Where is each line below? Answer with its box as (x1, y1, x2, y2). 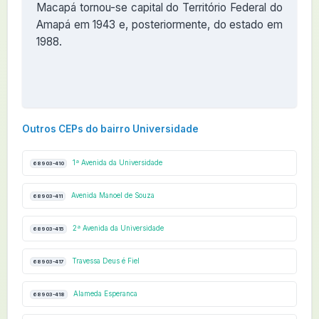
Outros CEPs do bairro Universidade (22, 123, 199, 135)
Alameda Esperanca (70, 290, 137, 298)
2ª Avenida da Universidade (70, 224, 164, 232)
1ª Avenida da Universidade (70, 159, 162, 167)
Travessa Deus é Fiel (69, 257, 140, 265)
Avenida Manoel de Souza (68, 192, 155, 199)
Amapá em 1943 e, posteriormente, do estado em (36, 18, 283, 31)
